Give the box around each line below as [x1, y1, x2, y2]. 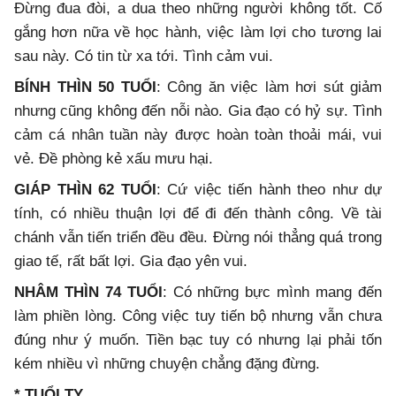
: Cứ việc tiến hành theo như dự [156, 181, 382, 199]
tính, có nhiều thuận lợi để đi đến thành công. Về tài [14, 205, 382, 223]
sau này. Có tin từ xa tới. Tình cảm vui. [14, 48, 273, 65]
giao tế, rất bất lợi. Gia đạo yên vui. [14, 253, 247, 270]
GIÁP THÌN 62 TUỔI [14, 181, 156, 199]
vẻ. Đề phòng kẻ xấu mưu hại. [14, 150, 213, 168]
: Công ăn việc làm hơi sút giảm [156, 79, 382, 96]
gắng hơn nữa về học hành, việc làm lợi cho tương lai [14, 24, 382, 42]
